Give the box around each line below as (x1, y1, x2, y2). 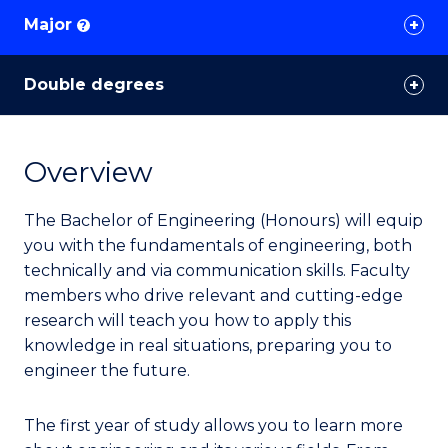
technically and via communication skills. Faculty (24, 261, 410, 280)
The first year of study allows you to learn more (24, 416, 403, 435)
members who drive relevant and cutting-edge (24, 286, 403, 305)
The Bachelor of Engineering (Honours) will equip (24, 211, 423, 230)
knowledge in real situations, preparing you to (24, 336, 392, 355)
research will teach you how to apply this (24, 311, 351, 330)
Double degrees (24, 75, 164, 94)
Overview (24, 155, 153, 189)
